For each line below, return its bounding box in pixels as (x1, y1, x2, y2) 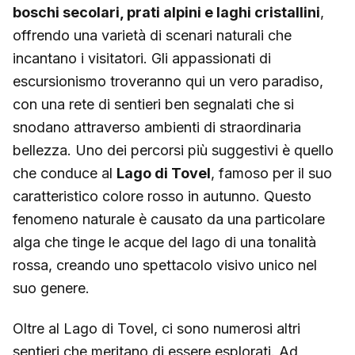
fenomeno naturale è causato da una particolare (13, 210, 325, 227)
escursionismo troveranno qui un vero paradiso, (13, 72, 323, 90)
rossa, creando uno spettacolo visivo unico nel (13, 256, 317, 273)
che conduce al (13, 164, 116, 181)
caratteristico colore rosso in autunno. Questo (13, 187, 311, 204)
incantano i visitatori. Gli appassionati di (13, 49, 271, 67)
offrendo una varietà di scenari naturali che (13, 26, 292, 44)
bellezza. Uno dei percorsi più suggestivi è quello (13, 141, 334, 158)
